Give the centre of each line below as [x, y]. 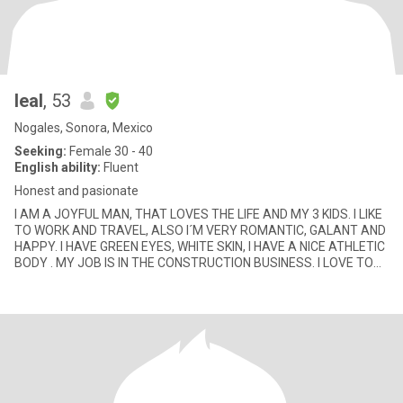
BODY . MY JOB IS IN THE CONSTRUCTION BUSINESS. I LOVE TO [194, 263]
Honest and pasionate [76, 191]
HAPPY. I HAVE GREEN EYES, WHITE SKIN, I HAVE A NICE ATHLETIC [200, 246]
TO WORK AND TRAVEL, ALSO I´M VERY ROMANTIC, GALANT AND [200, 230]
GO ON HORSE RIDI [67, 279]
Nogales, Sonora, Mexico [84, 128]
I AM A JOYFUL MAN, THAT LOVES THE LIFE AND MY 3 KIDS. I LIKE [198, 214]
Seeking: [40, 151]
